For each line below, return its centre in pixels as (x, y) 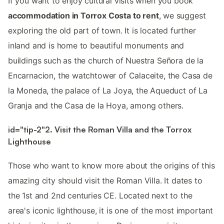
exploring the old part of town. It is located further (102, 30)
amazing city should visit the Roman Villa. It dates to (105, 181)
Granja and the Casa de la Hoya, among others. (96, 105)
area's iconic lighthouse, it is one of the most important (110, 211)
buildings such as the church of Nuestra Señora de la (106, 60)
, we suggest (182, 15)
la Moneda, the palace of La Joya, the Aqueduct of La (108, 90)
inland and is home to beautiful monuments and (96, 45)
